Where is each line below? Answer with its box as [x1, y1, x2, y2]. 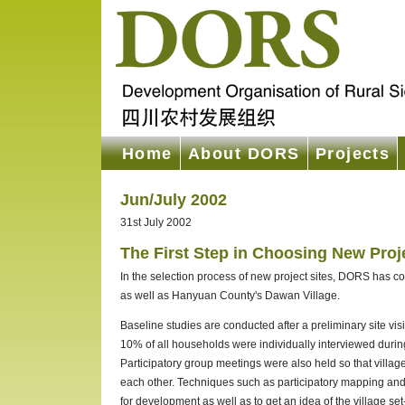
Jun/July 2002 [119, 189, 227, 209]
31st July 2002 [119, 216, 192, 230]
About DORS [187, 144, 300, 163]
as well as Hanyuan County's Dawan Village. [119, 289, 340, 303]
